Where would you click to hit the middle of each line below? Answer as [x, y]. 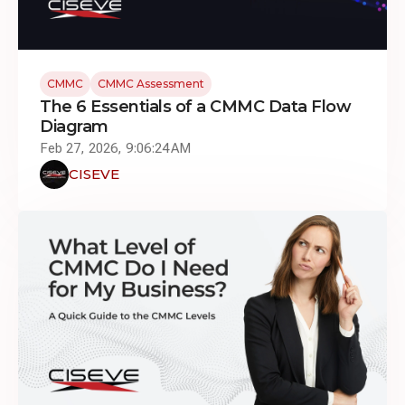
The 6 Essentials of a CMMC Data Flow [195, 106]
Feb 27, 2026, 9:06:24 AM [115, 148]
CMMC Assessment [151, 83]
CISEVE [94, 174]
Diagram [74, 126]
